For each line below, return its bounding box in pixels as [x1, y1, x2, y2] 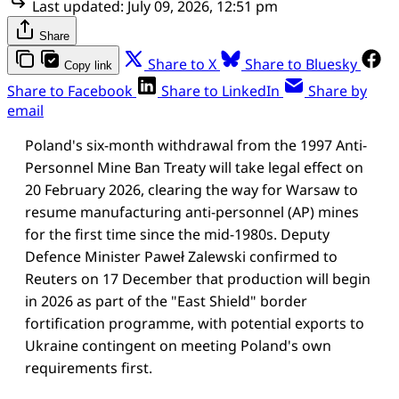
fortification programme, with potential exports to [25, 313, 364, 333]
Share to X [148, 53, 216, 74]
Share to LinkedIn [161, 80, 280, 101]
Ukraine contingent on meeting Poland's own [25, 335, 331, 355]
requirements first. [25, 357, 152, 378]
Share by [308, 80, 367, 101]
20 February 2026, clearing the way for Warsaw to [25, 179, 358, 199]
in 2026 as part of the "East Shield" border [25, 290, 307, 311]
